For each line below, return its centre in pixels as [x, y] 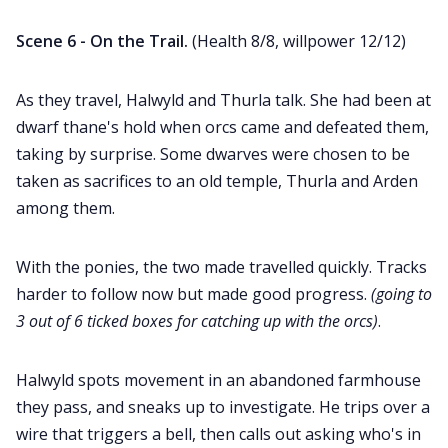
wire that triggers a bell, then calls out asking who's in [218, 434]
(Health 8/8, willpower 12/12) [299, 41]
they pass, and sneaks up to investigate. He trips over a [223, 407]
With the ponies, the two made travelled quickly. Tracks [221, 267]
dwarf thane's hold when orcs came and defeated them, [222, 127]
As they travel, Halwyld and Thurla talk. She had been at [223, 100]
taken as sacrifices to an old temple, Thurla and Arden [217, 181]
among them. [65, 208]
